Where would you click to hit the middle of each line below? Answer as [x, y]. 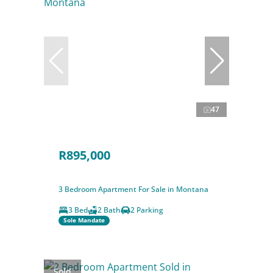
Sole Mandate [84, 220]
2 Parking [147, 210]
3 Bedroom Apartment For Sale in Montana [133, 189]
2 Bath [109, 210]
